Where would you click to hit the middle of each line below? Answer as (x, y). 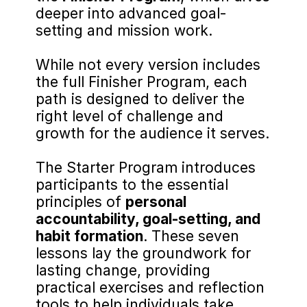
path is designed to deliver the (140, 99)
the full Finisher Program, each (142, 82)
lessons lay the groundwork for (143, 253)
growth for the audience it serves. (152, 133)
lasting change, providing (123, 270)
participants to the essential (132, 185)
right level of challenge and (130, 116)
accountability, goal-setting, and (148, 219)
